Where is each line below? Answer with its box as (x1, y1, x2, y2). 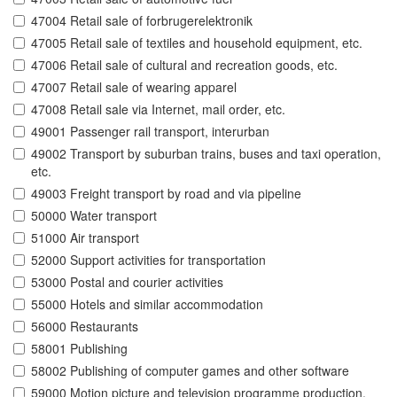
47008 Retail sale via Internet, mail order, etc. (31, 100, 285, 119)
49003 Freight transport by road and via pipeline (31, 184, 301, 203)
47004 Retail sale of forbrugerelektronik (31, 12, 253, 30)
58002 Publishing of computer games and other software (31, 362, 349, 380)
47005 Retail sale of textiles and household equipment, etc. (31, 34, 362, 52)
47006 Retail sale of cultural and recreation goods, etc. (31, 56, 338, 74)
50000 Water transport (31, 206, 157, 225)
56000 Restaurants (31, 317, 138, 336)
